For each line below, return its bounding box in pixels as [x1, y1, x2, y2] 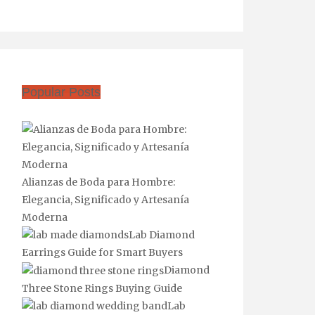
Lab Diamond [129, 228, 195, 241]
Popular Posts [22, 84, 101, 99]
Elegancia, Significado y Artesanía [22, 193, 189, 206]
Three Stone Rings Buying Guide [22, 281, 182, 295]
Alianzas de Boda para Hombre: [22, 175, 175, 188]
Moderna [22, 210, 67, 224]
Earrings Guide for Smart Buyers [22, 246, 183, 259]
